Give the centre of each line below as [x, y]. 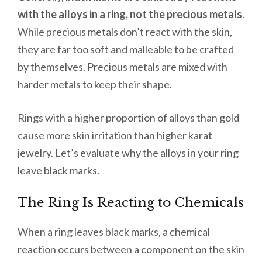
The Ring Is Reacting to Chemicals [131, 203]
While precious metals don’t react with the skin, [125, 32]
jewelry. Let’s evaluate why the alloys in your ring [128, 153]
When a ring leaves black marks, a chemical [114, 232]
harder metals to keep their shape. [96, 85]
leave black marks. [59, 170]
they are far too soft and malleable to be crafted [126, 49]
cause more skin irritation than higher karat [115, 135]
